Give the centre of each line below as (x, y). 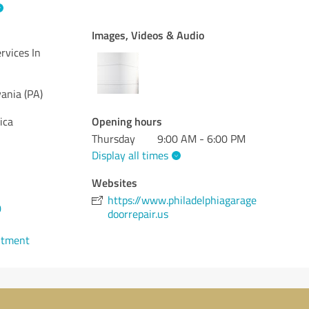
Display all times (130, 155)
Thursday (114, 139)
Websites (115, 182)
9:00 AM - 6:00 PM (202, 139)
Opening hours (127, 121)
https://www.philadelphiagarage (182, 200)
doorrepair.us (138, 213)
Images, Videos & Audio (148, 35)
